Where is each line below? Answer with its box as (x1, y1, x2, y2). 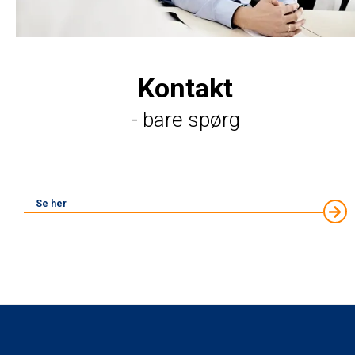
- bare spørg (131, 107, 240, 132)
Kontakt (138, 71, 233, 104)
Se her (36, 197, 67, 209)
